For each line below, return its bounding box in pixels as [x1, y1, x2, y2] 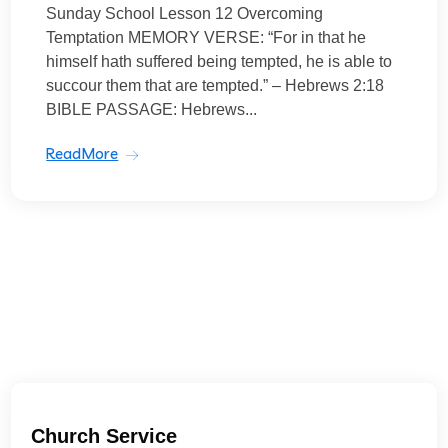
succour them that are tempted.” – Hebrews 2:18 [46, 77, 385, 94]
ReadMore [46, 144, 119, 163]
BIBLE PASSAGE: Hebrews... [46, 101, 258, 118]
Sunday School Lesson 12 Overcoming [46, 5, 324, 22]
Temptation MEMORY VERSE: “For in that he [46, 29, 367, 46]
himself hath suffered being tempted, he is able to [46, 53, 393, 70]
